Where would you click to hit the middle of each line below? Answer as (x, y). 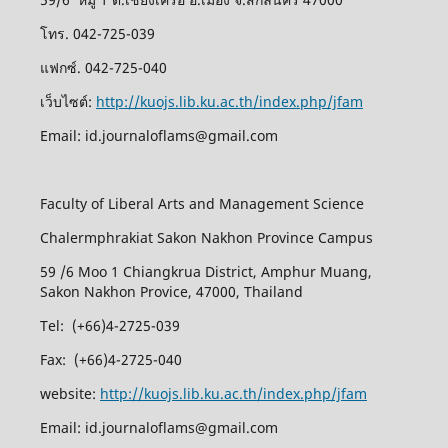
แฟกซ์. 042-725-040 (103, 67)
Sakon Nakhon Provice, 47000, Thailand (171, 291)
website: (69, 393)
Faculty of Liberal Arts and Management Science (201, 203)
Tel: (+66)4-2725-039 (109, 325)
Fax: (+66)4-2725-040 (110, 359)
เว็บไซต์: (67, 101)
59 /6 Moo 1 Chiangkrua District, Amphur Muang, (205, 271)
